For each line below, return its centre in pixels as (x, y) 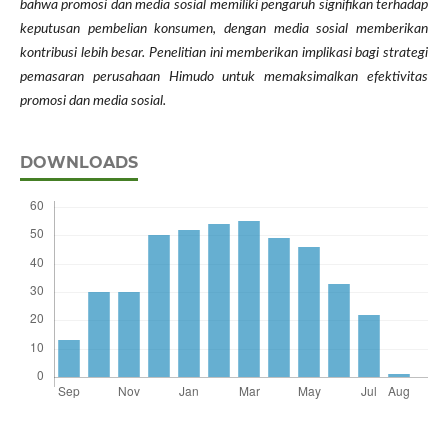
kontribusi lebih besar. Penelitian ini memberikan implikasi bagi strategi (224, 53)
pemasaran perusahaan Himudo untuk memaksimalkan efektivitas (224, 77)
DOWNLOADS (78, 163)
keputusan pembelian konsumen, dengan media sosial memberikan (224, 29)
